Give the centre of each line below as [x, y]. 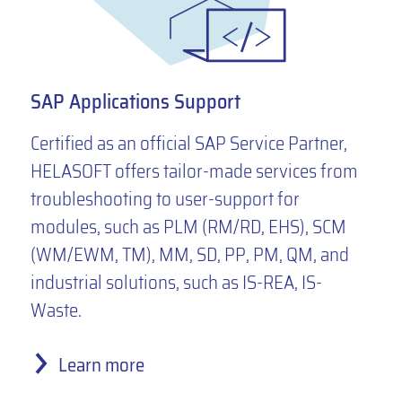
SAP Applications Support [135, 102]
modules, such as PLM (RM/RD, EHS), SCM [188, 227]
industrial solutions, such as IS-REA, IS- [176, 283]
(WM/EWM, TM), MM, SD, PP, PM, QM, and [189, 255]
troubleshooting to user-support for [165, 199]
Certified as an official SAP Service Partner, [188, 144]
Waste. [56, 310]
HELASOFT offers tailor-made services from [194, 171]
